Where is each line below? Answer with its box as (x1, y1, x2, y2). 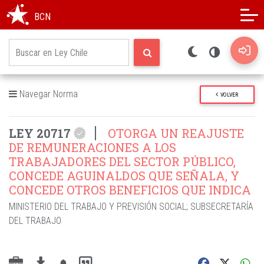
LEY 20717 (9, 126, 74, 141)
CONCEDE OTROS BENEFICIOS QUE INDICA (9, 182, 251, 197)
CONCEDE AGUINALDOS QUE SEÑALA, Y (9, 168, 239, 183)
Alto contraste (153, 9, 207, 20)
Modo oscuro (79, 9, 128, 20)
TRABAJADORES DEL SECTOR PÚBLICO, (9, 154, 236, 169)
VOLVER (220, 91, 239, 98)
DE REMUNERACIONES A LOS (9, 140, 176, 155)
